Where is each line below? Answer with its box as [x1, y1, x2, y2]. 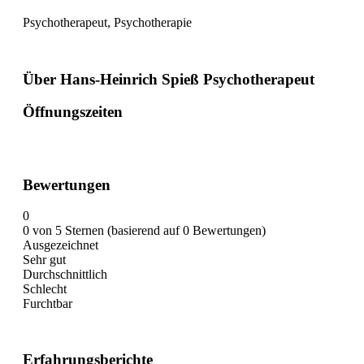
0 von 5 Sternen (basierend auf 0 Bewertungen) [23, 223, 266, 238]
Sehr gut [23, 253, 66, 267]
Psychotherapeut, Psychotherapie [23, 15, 192, 29]
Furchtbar [23, 297, 72, 311]
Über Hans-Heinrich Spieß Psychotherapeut [23, 70, 314, 88]
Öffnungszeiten [23, 103, 123, 121]
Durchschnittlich [23, 267, 107, 282]
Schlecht [23, 282, 67, 297]
